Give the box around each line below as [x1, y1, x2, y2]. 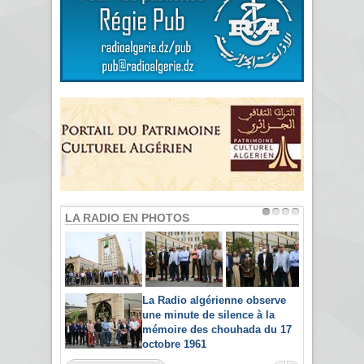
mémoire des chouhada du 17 [142, 323, 292, 336]
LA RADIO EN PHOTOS [65, 211, 189, 225]
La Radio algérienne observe [142, 293, 286, 306]
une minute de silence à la [142, 308, 275, 321]
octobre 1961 [142, 337, 206, 350]
